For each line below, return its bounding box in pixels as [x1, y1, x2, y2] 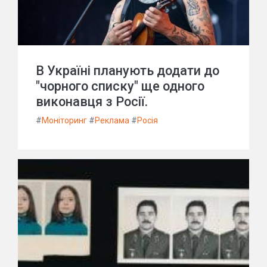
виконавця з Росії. [36, 94, 148, 109]
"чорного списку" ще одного [36, 79, 204, 94]
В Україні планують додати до [36, 63, 219, 78]
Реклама [95, 116, 129, 125]
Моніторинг [42, 116, 87, 125]
